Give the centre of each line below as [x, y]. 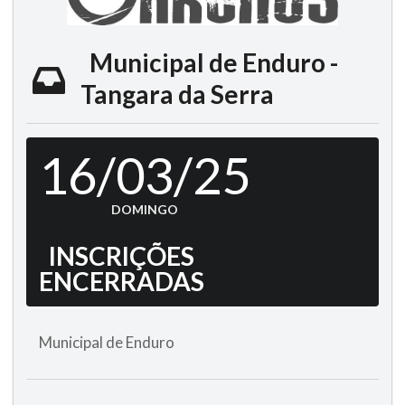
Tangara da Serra [177, 94]
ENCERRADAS [122, 282]
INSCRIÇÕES [122, 256]
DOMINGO [145, 210]
